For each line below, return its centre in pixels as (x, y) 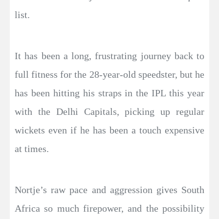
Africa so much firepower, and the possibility (109, 208)
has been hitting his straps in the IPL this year (109, 93)
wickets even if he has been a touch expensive (109, 130)
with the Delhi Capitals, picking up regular (109, 111)
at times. (32, 148)
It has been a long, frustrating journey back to (109, 55)
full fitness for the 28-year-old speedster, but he (109, 74)
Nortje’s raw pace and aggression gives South (109, 189)
